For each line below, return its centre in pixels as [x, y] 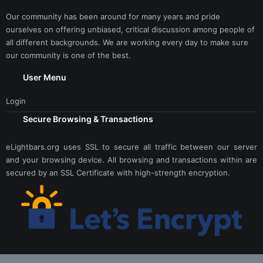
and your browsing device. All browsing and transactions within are [131, 160]
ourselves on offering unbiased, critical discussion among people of [130, 29]
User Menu [45, 77]
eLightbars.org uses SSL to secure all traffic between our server [131, 147]
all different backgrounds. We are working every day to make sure [127, 42]
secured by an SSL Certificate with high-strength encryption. [118, 173]
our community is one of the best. [68, 55]
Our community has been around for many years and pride [113, 16]
